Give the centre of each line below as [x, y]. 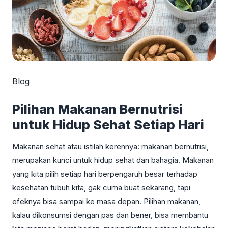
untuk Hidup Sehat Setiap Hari [108, 124]
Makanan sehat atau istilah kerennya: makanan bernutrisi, [110, 146]
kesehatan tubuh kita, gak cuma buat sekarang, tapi [101, 187]
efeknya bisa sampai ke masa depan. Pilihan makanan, [106, 201]
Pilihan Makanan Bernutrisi [97, 109]
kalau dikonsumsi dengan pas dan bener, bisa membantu [110, 215]
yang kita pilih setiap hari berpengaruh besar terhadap [105, 174]
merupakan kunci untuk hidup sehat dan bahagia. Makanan [113, 160]
